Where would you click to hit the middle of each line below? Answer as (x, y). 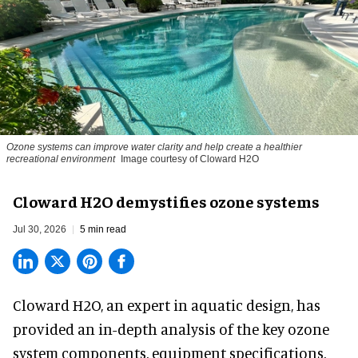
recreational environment (61, 159)
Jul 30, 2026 (40, 230)
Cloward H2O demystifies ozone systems (166, 201)
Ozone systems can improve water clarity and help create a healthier (154, 147)
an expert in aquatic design (199, 305)
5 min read (103, 230)
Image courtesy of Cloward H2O (190, 159)
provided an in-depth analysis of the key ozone (171, 329)
